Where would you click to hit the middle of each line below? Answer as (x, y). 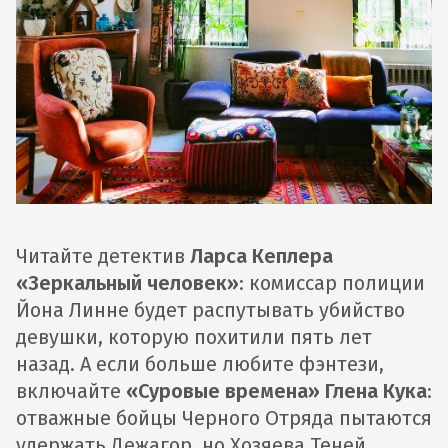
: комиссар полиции (332, 283)
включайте (71, 391)
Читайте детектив (103, 256)
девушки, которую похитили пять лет (194, 337)
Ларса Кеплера (261, 256)
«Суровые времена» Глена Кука (276, 391)
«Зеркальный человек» (127, 283)
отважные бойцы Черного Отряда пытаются (224, 418)
